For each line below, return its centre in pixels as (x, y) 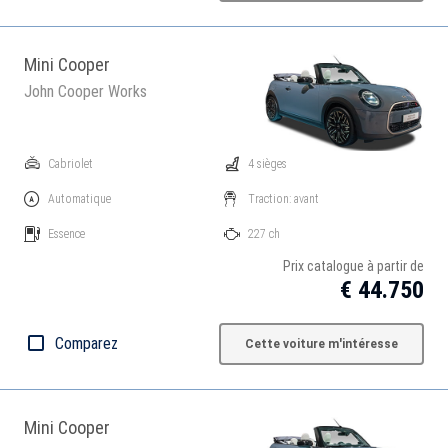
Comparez (86, 343)
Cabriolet (70, 164)
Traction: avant (283, 199)
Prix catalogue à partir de (353, 266)
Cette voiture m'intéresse (321, 344)
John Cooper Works (85, 91)
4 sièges (267, 164)
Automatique (79, 199)
